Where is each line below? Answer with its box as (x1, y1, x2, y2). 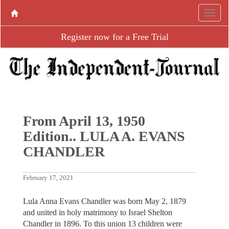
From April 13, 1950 (22, 112, 145, 129)
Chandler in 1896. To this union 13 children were (22, 219, 182, 228)
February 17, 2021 (22, 174, 74, 181)
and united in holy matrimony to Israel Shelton (22, 208, 172, 217)
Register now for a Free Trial (60, 32, 169, 42)
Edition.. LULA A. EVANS (22, 128, 185, 144)
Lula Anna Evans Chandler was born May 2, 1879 (22, 196, 186, 205)
